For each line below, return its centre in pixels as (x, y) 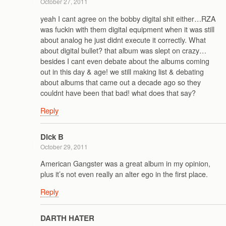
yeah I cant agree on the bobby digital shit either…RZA (128, 18)
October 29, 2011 (64, 146)
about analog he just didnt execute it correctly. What (123, 39)
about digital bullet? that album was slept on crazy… (123, 50)
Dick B (52, 136)
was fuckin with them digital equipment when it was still (127, 29)
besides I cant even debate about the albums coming (125, 61)
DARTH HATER (67, 218)
